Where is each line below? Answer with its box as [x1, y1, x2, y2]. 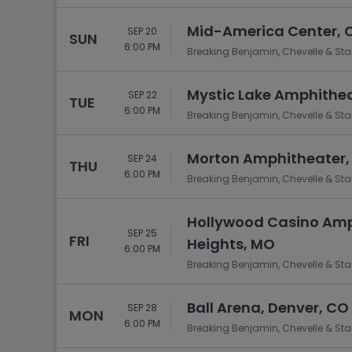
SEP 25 [127, 226, 157, 240]
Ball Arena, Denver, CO [187, 298, 349, 317]
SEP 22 [127, 88, 157, 101]
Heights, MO [187, 234, 275, 254]
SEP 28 [127, 301, 157, 314]
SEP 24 [127, 152, 157, 165]
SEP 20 [127, 24, 157, 38]
